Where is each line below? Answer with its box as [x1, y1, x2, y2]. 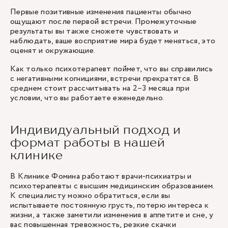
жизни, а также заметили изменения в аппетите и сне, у [10, 209, 213, 221]
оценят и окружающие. [10, 45, 96, 56]
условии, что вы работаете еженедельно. [10, 92, 165, 104]
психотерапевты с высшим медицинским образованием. [10, 180, 214, 192]
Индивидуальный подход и [10, 122, 181, 137]
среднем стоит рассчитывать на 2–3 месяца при [10, 82, 190, 94]
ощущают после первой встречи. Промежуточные [10, 16, 197, 27]
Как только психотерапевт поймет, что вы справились [10, 63, 213, 75]
